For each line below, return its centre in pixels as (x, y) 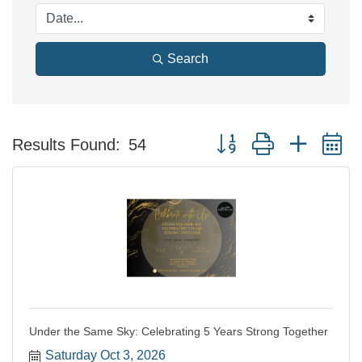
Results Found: (66, 144)
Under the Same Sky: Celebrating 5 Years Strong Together (179, 331)
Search (188, 59)
